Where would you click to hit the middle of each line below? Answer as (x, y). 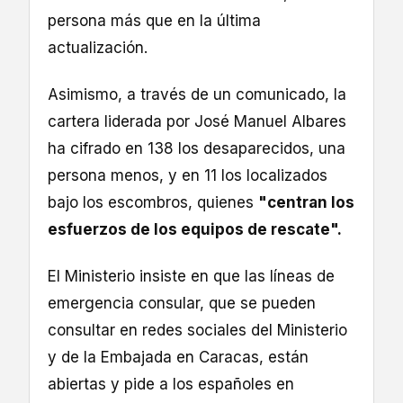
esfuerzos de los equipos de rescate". (195, 230)
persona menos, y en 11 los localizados (188, 176)
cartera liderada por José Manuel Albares (197, 122)
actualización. (98, 48)
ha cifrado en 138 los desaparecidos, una (197, 149)
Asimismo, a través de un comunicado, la (197, 95)
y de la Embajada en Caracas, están (178, 358)
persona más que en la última (154, 21)
